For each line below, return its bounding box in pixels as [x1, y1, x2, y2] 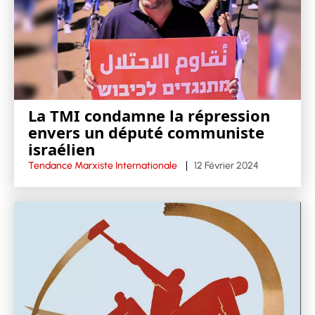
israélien [28, 138, 95, 160]
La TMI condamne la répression [28, 104, 270, 126]
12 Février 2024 [194, 159, 259, 172]
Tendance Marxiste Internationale [28, 159, 177, 172]
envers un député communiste [28, 121, 264, 143]
